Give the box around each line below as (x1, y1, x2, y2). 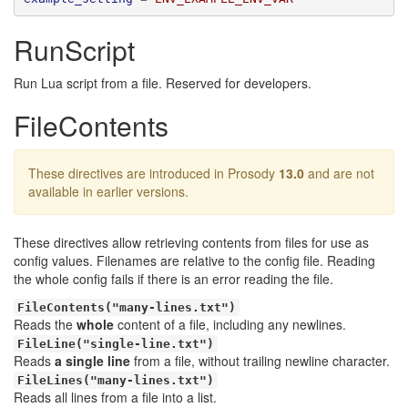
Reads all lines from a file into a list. (14, 388, 217, 406)
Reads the (14, 315, 76, 333)
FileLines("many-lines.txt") (17, 373, 214, 387)
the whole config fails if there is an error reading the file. (14, 270, 333, 288)
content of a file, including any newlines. (114, 315, 346, 333)
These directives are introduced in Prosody (28, 164, 279, 182)
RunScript (14, 30, 135, 69)
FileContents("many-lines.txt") (17, 301, 236, 314)
